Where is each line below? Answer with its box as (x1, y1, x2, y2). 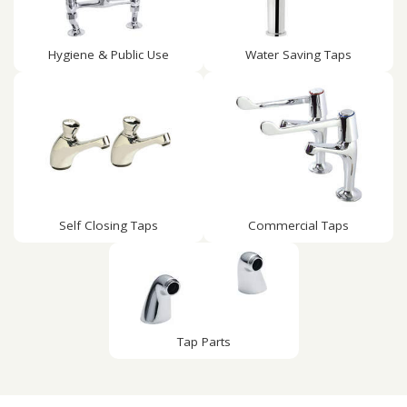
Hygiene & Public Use (48, 46, 169, 63)
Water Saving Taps (245, 46, 352, 63)
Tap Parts (176, 333, 231, 350)
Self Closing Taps (59, 217, 158, 233)
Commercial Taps (248, 217, 349, 233)
